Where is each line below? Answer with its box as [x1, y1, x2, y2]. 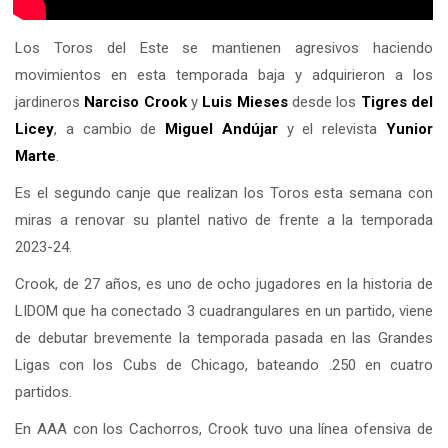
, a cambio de [54, 119, 166, 138]
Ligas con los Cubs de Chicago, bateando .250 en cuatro [15, 355, 433, 374]
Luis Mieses [202, 92, 288, 111]
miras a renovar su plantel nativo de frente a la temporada [15, 210, 433, 229]
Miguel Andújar [165, 119, 278, 138]
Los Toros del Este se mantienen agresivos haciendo [15, 38, 433, 57]
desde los [287, 92, 361, 111]
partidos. [15, 382, 72, 401]
